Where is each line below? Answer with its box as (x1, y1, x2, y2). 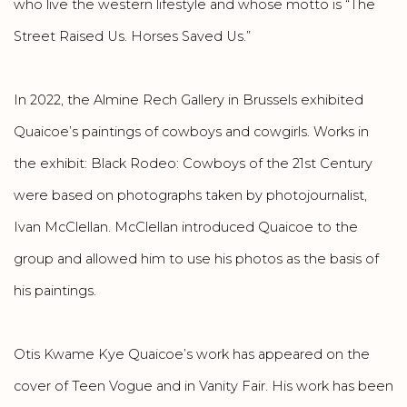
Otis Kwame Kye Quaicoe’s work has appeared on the (14, 345, 370, 362)
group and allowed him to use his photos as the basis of (14, 250, 379, 267)
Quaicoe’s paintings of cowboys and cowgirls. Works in (14, 123, 369, 140)
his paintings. (14, 282, 96, 299)
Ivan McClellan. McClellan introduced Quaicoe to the (14, 218, 358, 235)
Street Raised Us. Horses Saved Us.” (14, 27, 251, 45)
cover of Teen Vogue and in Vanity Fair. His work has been (14, 377, 393, 394)
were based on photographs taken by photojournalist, (14, 186, 367, 203)
